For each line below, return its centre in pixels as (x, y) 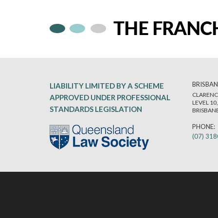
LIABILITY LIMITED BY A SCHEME (107, 86)
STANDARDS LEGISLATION (96, 109)
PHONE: (203, 127)
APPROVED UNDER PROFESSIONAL (110, 97)
